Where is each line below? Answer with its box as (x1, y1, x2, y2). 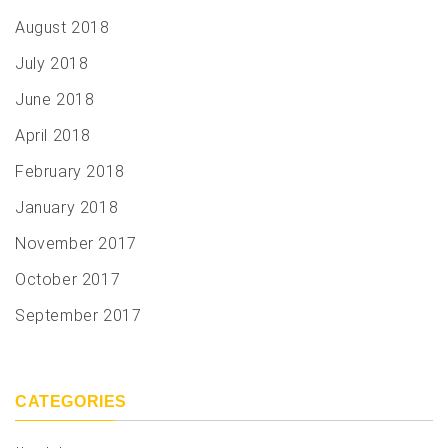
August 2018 (15, 18, 110, 38)
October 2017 (15, 270, 121, 290)
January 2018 (15, 198, 119, 218)
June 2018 (15, 90, 95, 110)
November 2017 (15, 234, 137, 254)
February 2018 (15, 162, 125, 182)
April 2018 (15, 126, 91, 146)
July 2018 (15, 54, 89, 74)
